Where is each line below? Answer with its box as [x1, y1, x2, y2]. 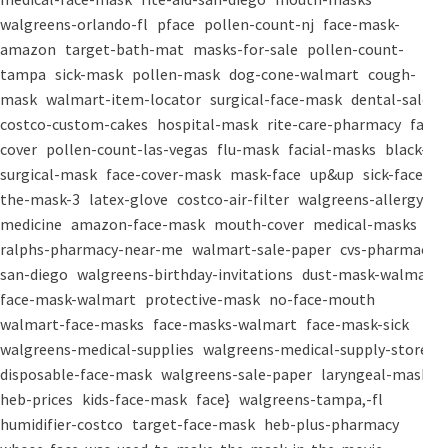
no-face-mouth [269, 289, 378, 310]
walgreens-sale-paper [161, 364, 315, 385]
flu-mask [217, 139, 282, 160]
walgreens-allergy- [298, 189, 429, 210]
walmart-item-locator [46, 89, 204, 110]
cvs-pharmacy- [340, 239, 441, 260]
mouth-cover [214, 214, 307, 235]
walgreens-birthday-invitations [77, 264, 296, 285]
